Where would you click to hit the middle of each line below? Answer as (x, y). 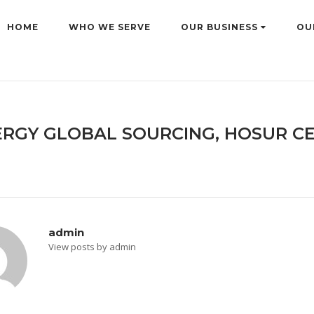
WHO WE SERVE (110, 27)
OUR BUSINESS (221, 27)
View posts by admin (92, 247)
